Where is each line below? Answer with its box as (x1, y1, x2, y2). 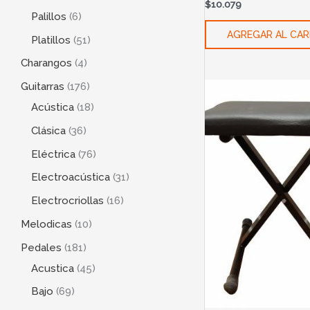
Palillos (31, 10, 66, 23)
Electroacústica (31, 171, 110, 184)
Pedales (21, 241, 62, 254)
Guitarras (21, 80, 64, 93)
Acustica (31, 262, 74, 275)
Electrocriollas (31, 194, 104, 208)
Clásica (31, 124, 66, 137)
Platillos (31, 33, 71, 46)
